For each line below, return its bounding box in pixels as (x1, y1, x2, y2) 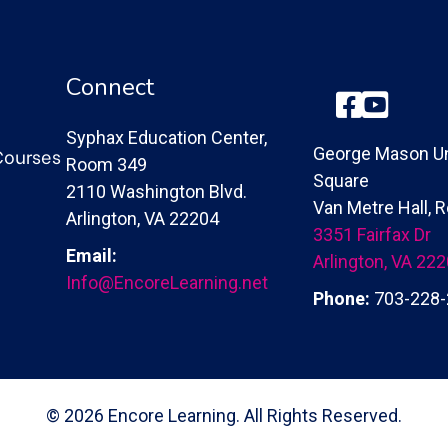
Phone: (313, 288, 370, 310)
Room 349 (66, 154, 147, 176)
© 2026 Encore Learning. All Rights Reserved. (46, 405, 402, 427)
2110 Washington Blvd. (66, 181, 247, 203)
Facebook (334, 92, 412, 114)
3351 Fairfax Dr (313, 224, 431, 246)
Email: (66, 245, 117, 267)
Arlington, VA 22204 (66, 208, 219, 230)
